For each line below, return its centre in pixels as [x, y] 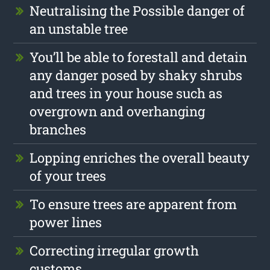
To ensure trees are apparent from [133, 204]
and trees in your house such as [126, 93]
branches [58, 129]
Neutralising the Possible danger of [137, 10]
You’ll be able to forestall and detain [139, 57]
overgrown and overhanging [118, 111]
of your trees [68, 175]
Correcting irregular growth [115, 250]
